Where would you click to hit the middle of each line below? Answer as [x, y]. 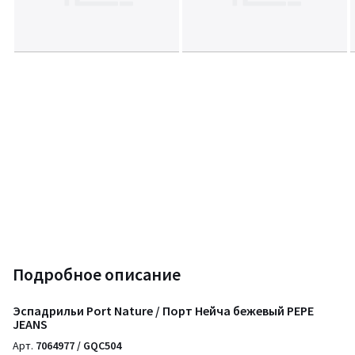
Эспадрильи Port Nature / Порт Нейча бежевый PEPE [163, 310]
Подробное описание [97, 274]
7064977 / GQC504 [78, 345]
